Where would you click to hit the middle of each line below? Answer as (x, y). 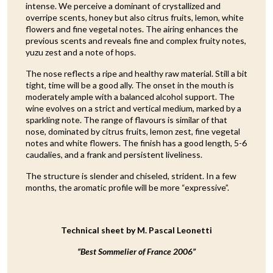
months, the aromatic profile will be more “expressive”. (127, 187)
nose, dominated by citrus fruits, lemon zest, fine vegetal (133, 131)
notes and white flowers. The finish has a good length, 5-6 (136, 143)
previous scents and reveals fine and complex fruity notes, (136, 40)
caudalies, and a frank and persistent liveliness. (114, 154)
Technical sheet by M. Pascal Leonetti (136, 230)
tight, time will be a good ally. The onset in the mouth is (130, 85)
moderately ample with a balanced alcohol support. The (130, 96)
